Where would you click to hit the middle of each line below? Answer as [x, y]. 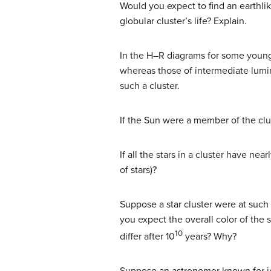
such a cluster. [150, 86]
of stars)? [138, 170]
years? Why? [210, 237]
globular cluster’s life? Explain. [183, 21]
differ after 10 [147, 237]
